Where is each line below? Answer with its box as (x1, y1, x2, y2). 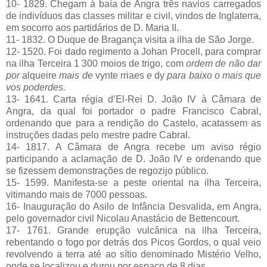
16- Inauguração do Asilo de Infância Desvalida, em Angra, (6, 201, 261, 212)
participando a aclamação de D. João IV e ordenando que (6, 153, 261, 164)
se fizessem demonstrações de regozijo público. (6, 165, 209, 176)
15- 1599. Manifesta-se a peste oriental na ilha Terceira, (6, 177, 261, 188)
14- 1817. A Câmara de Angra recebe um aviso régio (6, 141, 261, 152)
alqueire (22, 70, 57, 80)
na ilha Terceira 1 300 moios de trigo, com (6, 58, 186, 69)
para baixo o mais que (164, 70, 262, 80)
